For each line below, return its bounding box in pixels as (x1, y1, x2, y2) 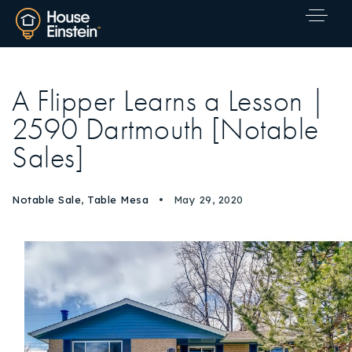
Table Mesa (87, 193, 148, 206)
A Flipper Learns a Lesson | (12, 84, 326, 119)
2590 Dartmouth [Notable (12, 112, 319, 147)
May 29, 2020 (170, 193, 244, 206)
